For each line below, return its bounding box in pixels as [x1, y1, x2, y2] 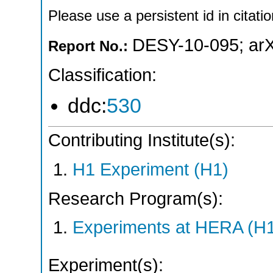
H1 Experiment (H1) [73, 160, 229, 180]
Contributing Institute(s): [48, 130, 235, 151]
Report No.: [48, 38, 132, 55]
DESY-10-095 [132, 35, 239, 55]
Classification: [48, 65, 157, 85]
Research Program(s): [48, 188, 223, 208]
